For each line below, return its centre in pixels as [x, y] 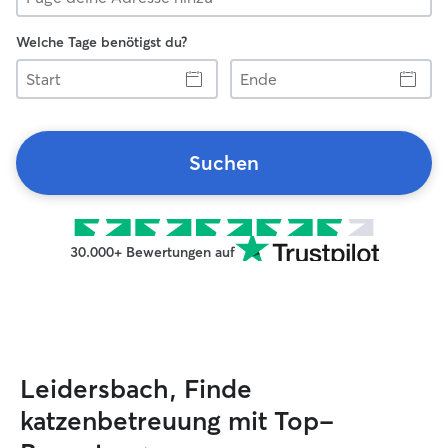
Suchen [224, 162]
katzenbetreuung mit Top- [177, 421]
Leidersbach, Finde [136, 389]
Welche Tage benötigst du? [101, 42]
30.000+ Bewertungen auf [152, 252]
